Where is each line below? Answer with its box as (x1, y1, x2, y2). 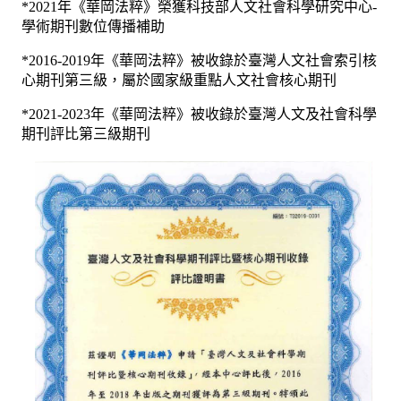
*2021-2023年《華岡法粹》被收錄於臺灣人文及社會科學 (21, 106, 377, 122)
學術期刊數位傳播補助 (21, 18, 165, 34)
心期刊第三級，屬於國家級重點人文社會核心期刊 (21, 72, 337, 88)
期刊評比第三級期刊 (21, 125, 150, 141)
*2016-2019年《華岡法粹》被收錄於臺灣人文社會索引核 (21, 52, 377, 68)
